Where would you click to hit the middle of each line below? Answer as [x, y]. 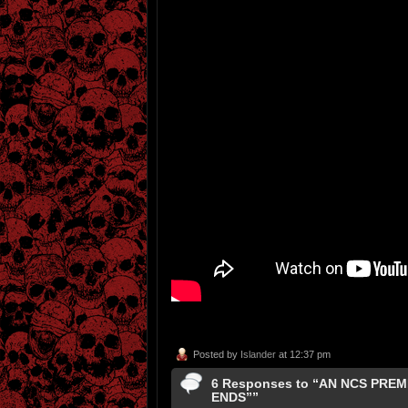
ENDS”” [235, 398]
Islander [258, 355]
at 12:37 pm [303, 355]
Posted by [217, 355]
